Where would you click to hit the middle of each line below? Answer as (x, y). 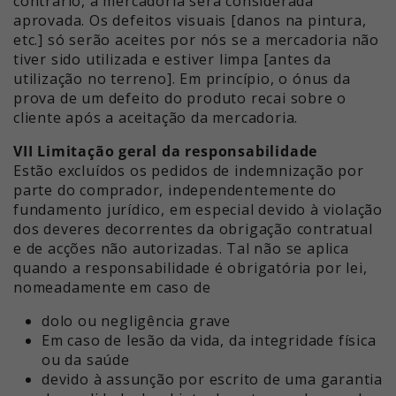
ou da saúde (86, 360)
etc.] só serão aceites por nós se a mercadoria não (196, 40)
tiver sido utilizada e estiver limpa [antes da (172, 60)
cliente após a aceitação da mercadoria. (156, 118)
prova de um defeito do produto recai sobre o (180, 99)
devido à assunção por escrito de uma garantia (212, 380)
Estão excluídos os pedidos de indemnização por (189, 171)
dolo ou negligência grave (136, 321)
